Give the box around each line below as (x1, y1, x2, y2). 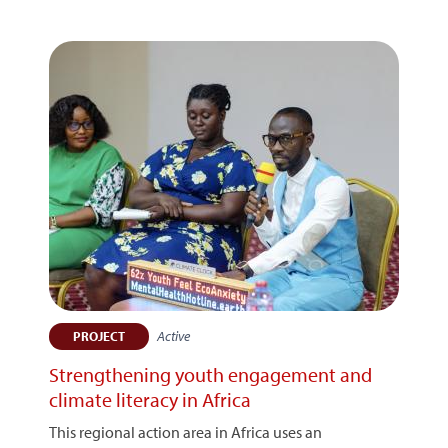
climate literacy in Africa (49, 387, 251, 412)
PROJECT (73, 328, 125, 344)
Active (157, 327, 190, 345)
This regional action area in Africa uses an (49, 422, 322, 442)
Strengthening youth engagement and (49, 362, 372, 387)
